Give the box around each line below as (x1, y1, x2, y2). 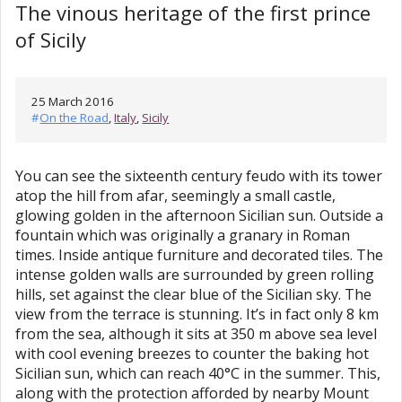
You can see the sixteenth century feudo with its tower (15, 166, 382, 187)
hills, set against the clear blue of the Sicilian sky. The (15, 284, 371, 305)
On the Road (39, 109, 109, 127)
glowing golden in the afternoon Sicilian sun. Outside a (15, 205, 383, 226)
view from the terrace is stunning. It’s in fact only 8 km (15, 304, 379, 325)
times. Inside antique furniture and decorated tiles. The (15, 245, 383, 266)
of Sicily (15, 26, 86, 54)
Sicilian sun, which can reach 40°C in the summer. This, (15, 363, 380, 384)
